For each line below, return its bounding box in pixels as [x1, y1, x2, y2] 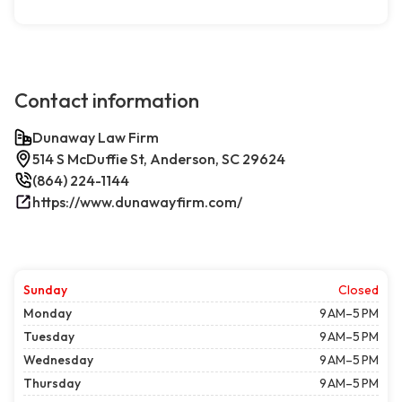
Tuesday [23, 328, 74, 345]
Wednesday [23, 352, 93, 369]
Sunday [23, 282, 67, 299]
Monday [23, 305, 72, 322]
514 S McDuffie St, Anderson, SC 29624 [32, 150, 285, 169]
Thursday [23, 375, 81, 392]
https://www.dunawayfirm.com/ [32, 193, 242, 212]
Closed [338, 282, 379, 299]
